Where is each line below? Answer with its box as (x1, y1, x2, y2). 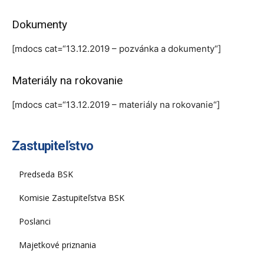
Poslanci (19, 216, 51, 227)
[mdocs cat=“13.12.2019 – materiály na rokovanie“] (12, 99, 220, 110)
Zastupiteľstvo (12, 138, 94, 153)
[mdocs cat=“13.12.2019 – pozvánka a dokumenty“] (12, 43, 221, 54)
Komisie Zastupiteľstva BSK (19, 192, 124, 203)
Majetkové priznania (19, 239, 96, 250)
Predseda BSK (19, 169, 73, 180)
